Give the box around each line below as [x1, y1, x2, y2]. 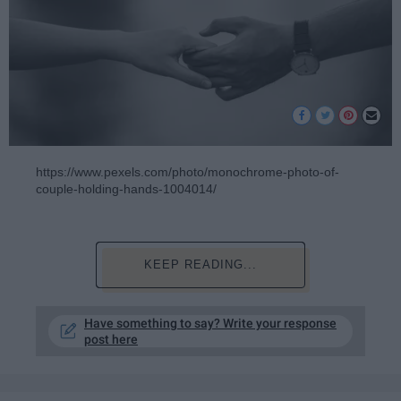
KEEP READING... [143, 257, 257, 271]
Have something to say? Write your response [84, 315, 337, 330]
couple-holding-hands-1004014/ [36, 182, 217, 197]
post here [84, 331, 138, 346]
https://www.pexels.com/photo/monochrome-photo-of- [36, 165, 339, 180]
